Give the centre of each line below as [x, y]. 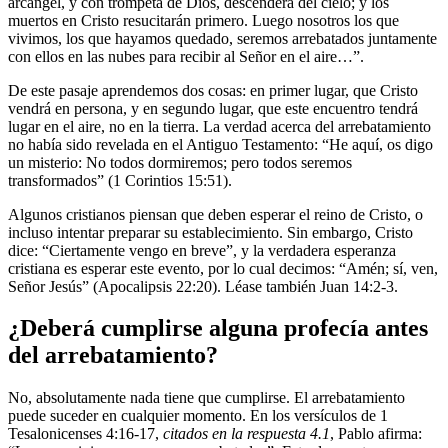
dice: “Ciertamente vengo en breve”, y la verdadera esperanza [202, 250]
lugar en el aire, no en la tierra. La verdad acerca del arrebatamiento [219, 126]
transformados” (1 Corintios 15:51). [120, 180]
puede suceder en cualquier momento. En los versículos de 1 [198, 416]
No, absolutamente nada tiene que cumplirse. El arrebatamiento [206, 398]
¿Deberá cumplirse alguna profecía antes [218, 328]
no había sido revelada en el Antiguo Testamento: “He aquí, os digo [220, 144]
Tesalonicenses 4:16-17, [85, 434]
